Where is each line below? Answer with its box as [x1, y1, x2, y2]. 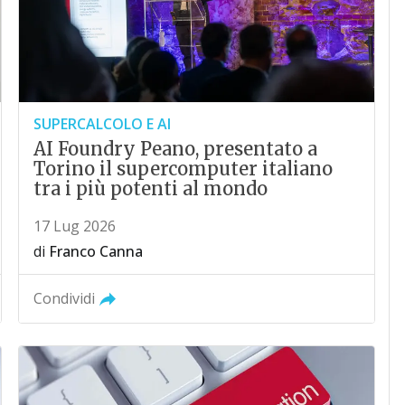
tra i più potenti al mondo [33, 177, 268, 201]
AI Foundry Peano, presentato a [33, 137, 318, 161]
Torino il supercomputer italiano [33, 157, 334, 181]
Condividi [33, 288, 96, 309]
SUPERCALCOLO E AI [33, 114, 172, 135]
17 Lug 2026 [33, 216, 117, 237]
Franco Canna [49, 241, 144, 262]
